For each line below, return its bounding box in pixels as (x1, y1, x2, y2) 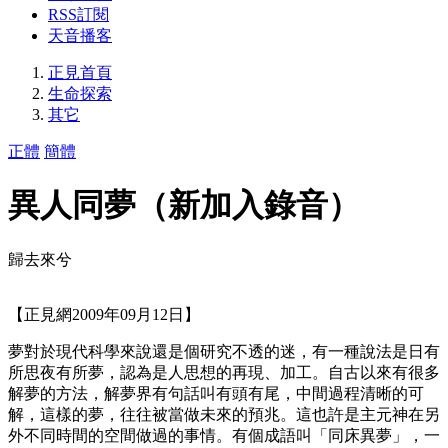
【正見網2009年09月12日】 (8, 305, 200, 323)
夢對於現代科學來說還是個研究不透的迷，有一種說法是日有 (8, 342, 440, 360)
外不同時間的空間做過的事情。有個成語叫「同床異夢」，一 (8, 426, 440, 444)
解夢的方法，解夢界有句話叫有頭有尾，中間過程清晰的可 (8, 384, 424, 402)
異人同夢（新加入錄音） (8, 187, 360, 224)
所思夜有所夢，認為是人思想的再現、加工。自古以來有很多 (8, 363, 440, 381)
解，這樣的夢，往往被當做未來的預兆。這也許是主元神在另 (8, 405, 440, 423)
